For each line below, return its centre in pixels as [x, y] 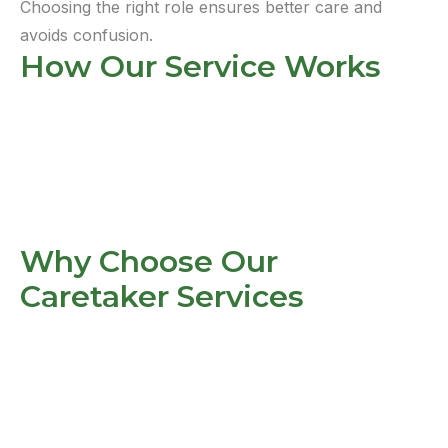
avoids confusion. [86, 34]
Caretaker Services [162, 296]
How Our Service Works [200, 66]
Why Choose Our [149, 261]
